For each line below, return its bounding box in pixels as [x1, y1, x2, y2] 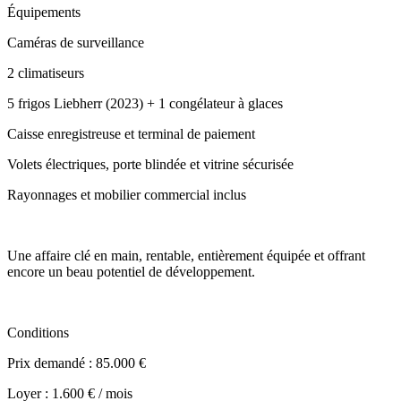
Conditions [7, 325, 69, 341]
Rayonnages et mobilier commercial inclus [7, 187, 246, 203]
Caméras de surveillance [7, 35, 144, 51]
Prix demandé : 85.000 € [7, 355, 146, 371]
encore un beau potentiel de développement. [7, 264, 255, 280]
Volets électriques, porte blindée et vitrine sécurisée [7, 157, 294, 173]
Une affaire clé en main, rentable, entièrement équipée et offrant [7, 248, 365, 264]
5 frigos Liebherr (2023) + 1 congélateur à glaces [7, 96, 283, 112]
